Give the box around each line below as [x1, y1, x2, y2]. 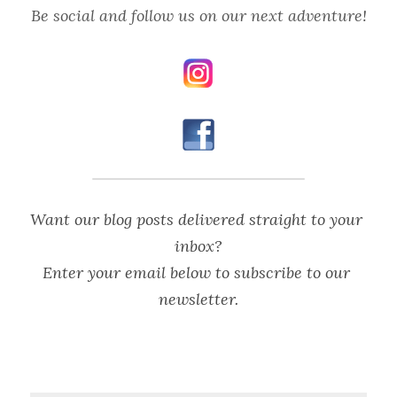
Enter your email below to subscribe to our [43, 262, 350, 284]
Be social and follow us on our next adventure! [30, 5, 367, 27]
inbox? [175, 236, 222, 257]
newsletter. [159, 289, 238, 310]
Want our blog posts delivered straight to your [30, 209, 362, 230]
